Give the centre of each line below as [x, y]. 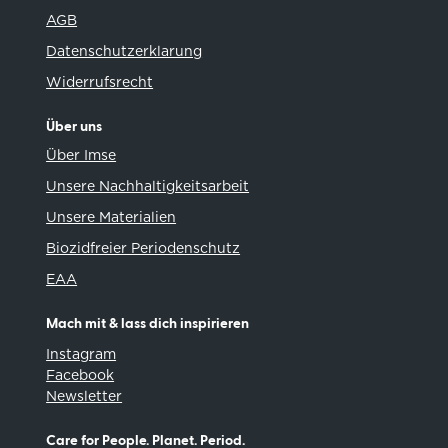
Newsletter [84, 396]
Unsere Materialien [111, 217]
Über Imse [81, 155]
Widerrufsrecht [100, 82]
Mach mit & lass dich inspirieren [148, 324]
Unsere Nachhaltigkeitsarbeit [148, 186]
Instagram [81, 354]
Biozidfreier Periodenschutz [143, 248]
